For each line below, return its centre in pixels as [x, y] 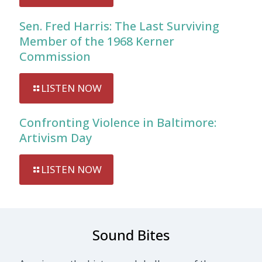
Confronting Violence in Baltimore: [118, 122]
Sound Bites [131, 235]
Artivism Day [56, 137]
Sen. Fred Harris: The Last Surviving [119, 26]
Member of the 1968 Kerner [97, 41]
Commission [55, 56]
